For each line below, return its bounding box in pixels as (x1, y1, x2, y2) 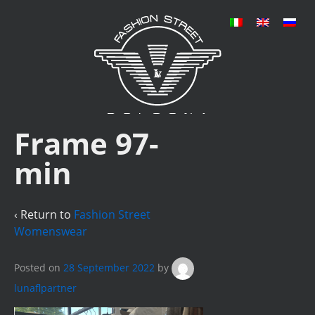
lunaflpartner (14, 281, 77, 295)
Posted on (14, 260, 63, 274)
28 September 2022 (63, 260, 155, 274)
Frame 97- (14, 123, 159, 163)
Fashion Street (74, 206, 150, 222)
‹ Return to (14, 206, 74, 222)
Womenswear (14, 223, 87, 239)
